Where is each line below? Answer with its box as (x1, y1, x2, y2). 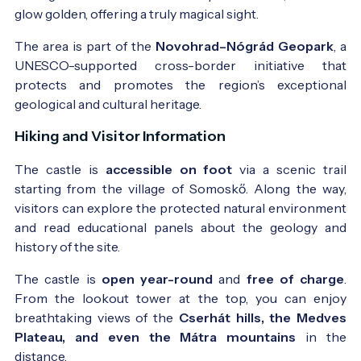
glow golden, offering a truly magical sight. (15, 5, 259, 22)
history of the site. (15, 238, 120, 255)
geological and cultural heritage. (15, 95, 201, 112)
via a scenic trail (232, 160, 347, 177)
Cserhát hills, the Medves (178, 309, 347, 326)
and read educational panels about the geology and (15, 218, 346, 235)
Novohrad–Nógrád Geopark (156, 37, 334, 54)
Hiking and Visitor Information (15, 127, 226, 145)
